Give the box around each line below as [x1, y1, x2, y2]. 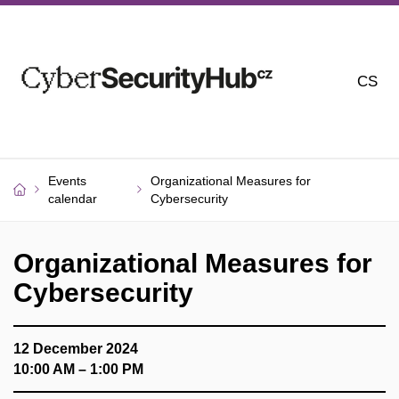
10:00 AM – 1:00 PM [13, 362, 143, 377]
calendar [48, 191, 97, 206]
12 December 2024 [13, 341, 138, 356]
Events [48, 174, 86, 188]
